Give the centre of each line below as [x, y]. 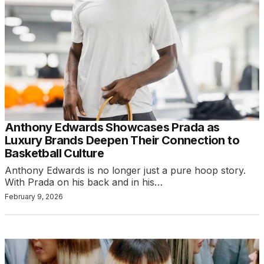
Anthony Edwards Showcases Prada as [112, 128]
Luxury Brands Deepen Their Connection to [122, 141]
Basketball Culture [55, 154]
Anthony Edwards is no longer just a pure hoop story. [125, 171]
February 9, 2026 [34, 197]
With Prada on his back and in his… [84, 182]
